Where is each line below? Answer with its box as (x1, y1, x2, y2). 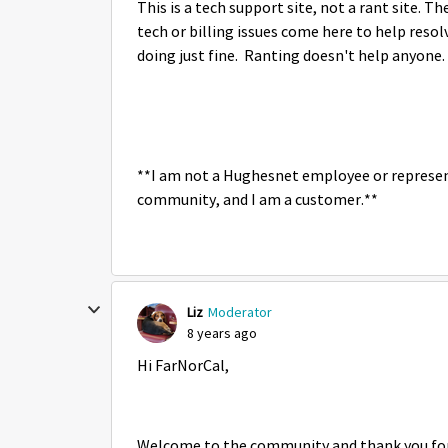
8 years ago (187, 324, 257, 342)
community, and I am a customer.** (137, 190, 378, 210)
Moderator (208, 303, 272, 321)
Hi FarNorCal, (137, 356, 229, 376)
